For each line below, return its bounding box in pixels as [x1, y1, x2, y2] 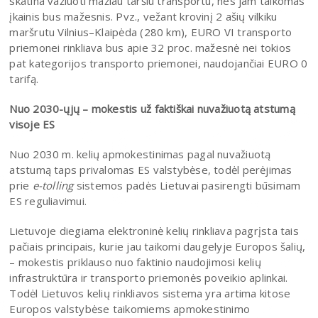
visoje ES [9, 116, 58, 131]
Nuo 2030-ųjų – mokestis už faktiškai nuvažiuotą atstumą [9, 101, 295, 116]
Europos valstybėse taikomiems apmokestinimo [9, 301, 251, 316]
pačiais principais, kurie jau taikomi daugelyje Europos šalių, [9, 238, 306, 253]
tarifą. [9, 71, 39, 86]
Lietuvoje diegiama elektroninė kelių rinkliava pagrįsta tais [9, 223, 299, 238]
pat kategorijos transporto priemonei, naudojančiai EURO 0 [9, 55, 308, 70]
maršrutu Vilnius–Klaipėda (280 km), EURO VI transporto [9, 24, 292, 39]
